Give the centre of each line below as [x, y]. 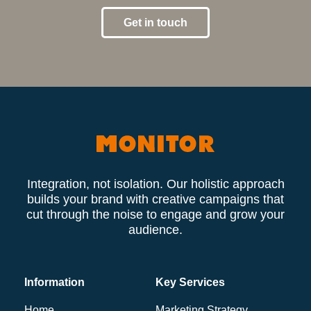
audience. [155, 229]
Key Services [190, 282]
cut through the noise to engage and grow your [155, 214]
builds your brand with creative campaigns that [155, 199]
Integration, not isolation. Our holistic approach [155, 184]
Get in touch [155, 22]
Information [54, 282]
